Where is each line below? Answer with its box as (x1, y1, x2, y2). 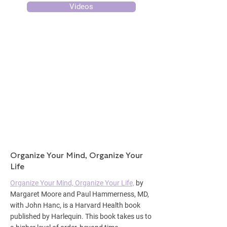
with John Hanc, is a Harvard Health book (10, 201, 140, 209)
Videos (69, 2, 93, 11)
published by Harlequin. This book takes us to (10, 212, 152, 220)
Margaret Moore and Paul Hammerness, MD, (10, 190, 149, 198)
